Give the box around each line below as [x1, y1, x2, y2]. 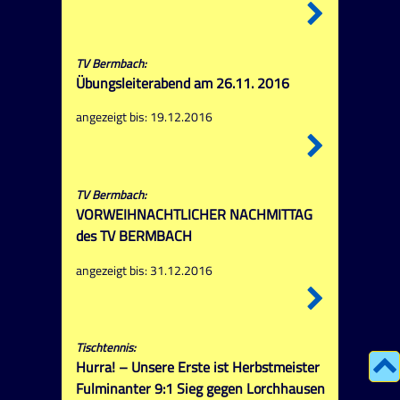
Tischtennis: [75, 338, 136, 357]
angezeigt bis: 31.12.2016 [75, 260, 212, 280]
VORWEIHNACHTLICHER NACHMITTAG [75, 203, 312, 225]
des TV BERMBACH [75, 224, 192, 246]
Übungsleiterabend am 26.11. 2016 [75, 71, 289, 94]
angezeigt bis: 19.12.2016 [75, 107, 212, 128]
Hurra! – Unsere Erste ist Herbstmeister [75, 356, 320, 379]
